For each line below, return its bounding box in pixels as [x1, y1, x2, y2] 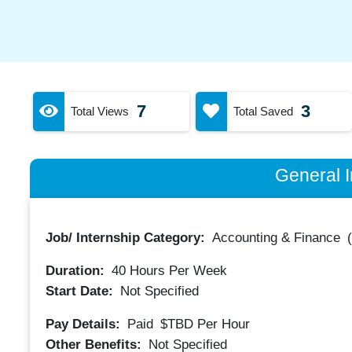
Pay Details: [45, 316, 124, 332]
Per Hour [196, 316, 250, 332]
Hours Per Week [125, 263, 227, 278]
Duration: [45, 263, 108, 278]
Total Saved [233, 104, 293, 118]
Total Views [70, 104, 129, 118]
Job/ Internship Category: [45, 230, 209, 245]
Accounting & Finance [211, 230, 340, 245]
